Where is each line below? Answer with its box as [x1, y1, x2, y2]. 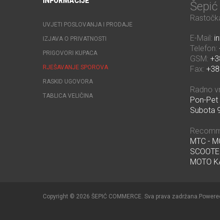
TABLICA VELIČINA [43, 92, 93, 100]
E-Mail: [190, 33, 214, 43]
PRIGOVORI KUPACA [43, 50, 97, 57]
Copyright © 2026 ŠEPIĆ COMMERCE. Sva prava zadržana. [43, 193, 199, 200]
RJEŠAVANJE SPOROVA [43, 64, 108, 71]
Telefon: [190, 44, 219, 54]
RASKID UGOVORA [43, 78, 93, 85]
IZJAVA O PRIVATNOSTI [43, 35, 107, 43]
